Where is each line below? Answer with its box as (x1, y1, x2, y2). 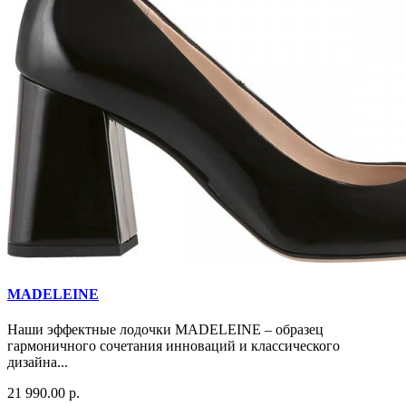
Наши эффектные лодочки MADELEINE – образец (7, 322, 324, 338)
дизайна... (7, 354, 68, 371)
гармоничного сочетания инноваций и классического (7, 338, 340, 354)
